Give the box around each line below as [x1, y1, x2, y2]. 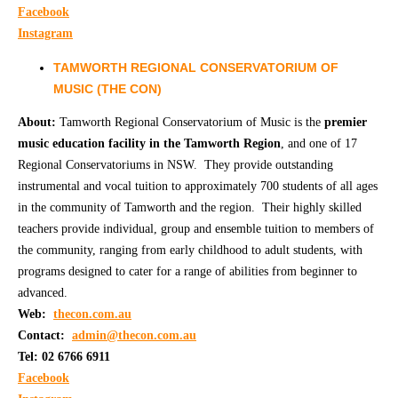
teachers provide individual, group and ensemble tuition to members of [18, 221, 374, 235]
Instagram [18, 26, 73, 40]
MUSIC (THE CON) [53, 81, 162, 96]
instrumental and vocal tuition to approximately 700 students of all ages [18, 179, 378, 193]
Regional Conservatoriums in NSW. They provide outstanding [18, 157, 333, 171]
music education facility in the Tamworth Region [18, 136, 281, 150]
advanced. [18, 285, 68, 299]
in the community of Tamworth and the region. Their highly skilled [18, 200, 362, 214]
